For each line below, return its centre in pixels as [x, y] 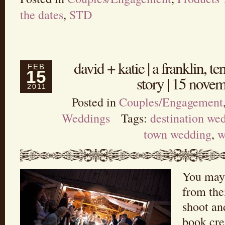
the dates [42, 14]
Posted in [95, 102]
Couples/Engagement [171, 102]
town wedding [178, 134]
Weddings [86, 118]
